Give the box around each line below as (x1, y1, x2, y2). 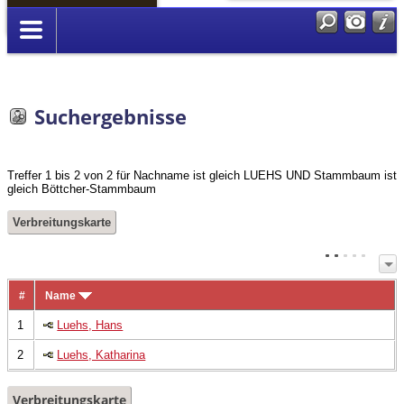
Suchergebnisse (34, 103, 187, 130)
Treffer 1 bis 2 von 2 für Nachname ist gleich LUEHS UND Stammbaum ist (7, 169, 397, 183)
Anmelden (14, 11, 98, 33)
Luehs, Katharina (57, 347, 146, 362)
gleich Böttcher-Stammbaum (7, 182, 156, 197)
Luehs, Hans (57, 317, 124, 332)
